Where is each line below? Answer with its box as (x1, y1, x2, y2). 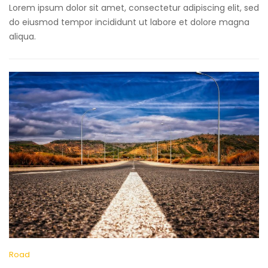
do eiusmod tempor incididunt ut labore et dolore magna (9, 16, 249, 28)
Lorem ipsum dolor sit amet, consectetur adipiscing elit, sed (9, 1, 259, 14)
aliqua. (9, 30, 36, 42)
